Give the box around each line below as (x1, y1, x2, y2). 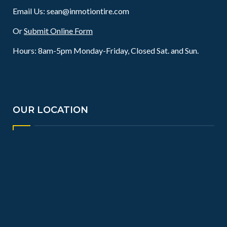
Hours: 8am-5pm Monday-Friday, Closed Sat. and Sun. (13, 46, 199, 55)
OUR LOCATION (13, 104, 88, 116)
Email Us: (13, 6, 47, 16)
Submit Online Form (24, 26, 93, 35)
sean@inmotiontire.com (47, 6, 129, 16)
